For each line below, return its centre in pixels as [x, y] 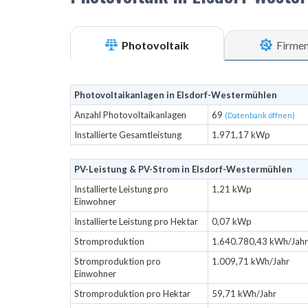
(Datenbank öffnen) [260, 115]
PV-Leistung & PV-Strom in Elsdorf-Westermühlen [183, 169]
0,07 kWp [232, 221]
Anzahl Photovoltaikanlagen [130, 115]
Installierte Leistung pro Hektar [136, 221]
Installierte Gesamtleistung [128, 135]
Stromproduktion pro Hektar [132, 294]
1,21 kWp [232, 189]
